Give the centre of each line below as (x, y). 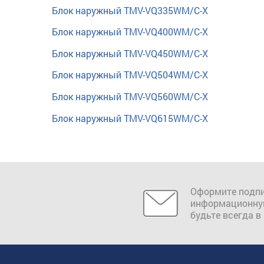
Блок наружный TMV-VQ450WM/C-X (130, 53)
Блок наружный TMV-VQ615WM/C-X (130, 118)
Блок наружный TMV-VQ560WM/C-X (130, 96)
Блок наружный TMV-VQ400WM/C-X (130, 32)
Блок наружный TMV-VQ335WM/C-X (130, 10)
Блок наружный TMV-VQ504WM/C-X (130, 75)
